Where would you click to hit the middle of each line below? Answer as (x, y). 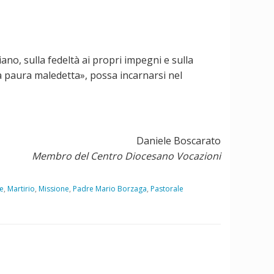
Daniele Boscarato (179, 140)
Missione (54, 188)
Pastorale (167, 188)
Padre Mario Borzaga (110, 188)
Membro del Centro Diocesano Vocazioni (126, 156)
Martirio (21, 188)
